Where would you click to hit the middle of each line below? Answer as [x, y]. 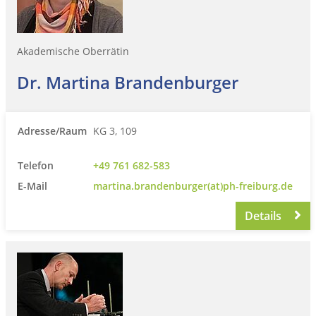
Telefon [36, 165]
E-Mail [32, 186]
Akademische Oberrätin [73, 51]
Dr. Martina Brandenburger [128, 82]
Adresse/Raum [52, 130]
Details [265, 215]
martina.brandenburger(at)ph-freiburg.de [193, 186]
